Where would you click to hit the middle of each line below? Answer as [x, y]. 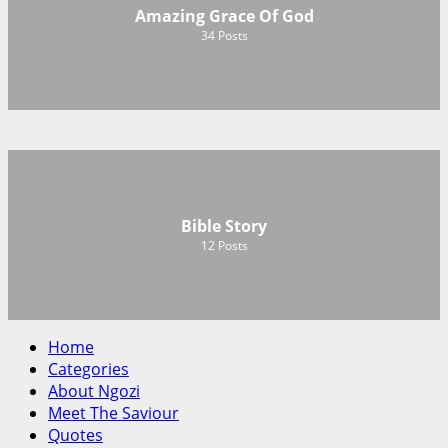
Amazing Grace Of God [224, 16]
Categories [88, 368]
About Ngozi [94, 390]
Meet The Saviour [113, 412]
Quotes [75, 434]
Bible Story [224, 226]
